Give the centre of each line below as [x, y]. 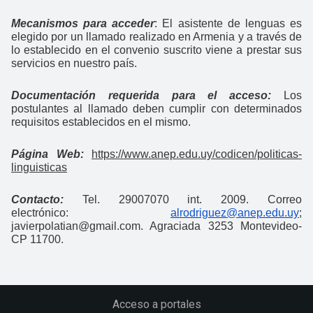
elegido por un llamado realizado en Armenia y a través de [156, 36]
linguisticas [39, 167]
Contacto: [37, 199]
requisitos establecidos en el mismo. [101, 122]
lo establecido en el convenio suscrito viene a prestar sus [156, 50]
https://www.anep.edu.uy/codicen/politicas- [197, 154]
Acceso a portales [156, 304]
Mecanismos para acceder [83, 23]
